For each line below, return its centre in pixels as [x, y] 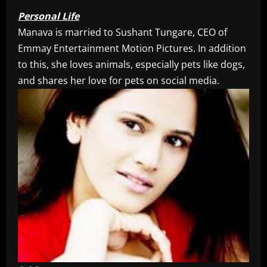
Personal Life [49, 16]
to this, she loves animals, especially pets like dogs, [131, 65]
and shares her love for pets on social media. [119, 81]
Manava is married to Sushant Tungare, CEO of [122, 32]
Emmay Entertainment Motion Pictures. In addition [132, 49]
